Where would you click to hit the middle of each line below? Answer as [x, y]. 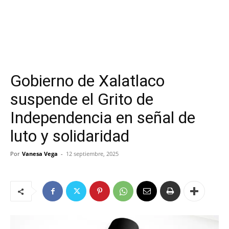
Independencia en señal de [103, 118]
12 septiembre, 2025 [92, 154]
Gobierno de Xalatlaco [87, 81]
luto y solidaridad [70, 136]
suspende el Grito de [82, 99]
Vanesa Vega [40, 154]
